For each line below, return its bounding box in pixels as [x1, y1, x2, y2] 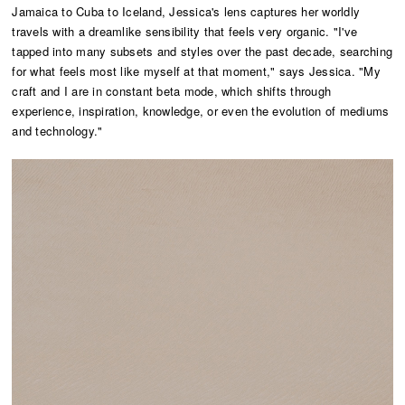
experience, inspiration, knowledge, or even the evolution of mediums [12, 101, 390, 119]
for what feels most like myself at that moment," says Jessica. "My [12, 61, 381, 80]
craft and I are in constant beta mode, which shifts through [12, 81, 332, 99]
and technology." [12, 121, 103, 139]
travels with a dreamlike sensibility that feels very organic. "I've [12, 22, 358, 40]
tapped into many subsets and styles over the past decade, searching [12, 42, 393, 60]
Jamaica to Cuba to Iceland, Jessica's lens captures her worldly [12, 2, 361, 20]
